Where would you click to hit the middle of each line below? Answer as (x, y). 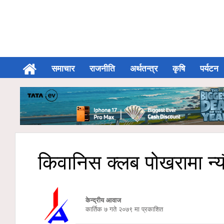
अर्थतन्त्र (144, 68)
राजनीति (102, 68)
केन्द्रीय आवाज (103, 199)
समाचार (63, 68)
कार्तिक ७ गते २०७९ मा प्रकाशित (119, 208)
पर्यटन (209, 68)
